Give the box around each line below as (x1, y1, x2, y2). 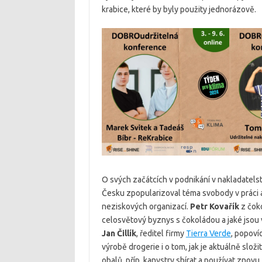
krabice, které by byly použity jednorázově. (101, 4, 256, 14)
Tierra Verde (185, 229, 231, 239)
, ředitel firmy (136, 229, 186, 239)
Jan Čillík (101, 229, 136, 239)
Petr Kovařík (189, 202, 239, 212)
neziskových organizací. (101, 202, 190, 212)
